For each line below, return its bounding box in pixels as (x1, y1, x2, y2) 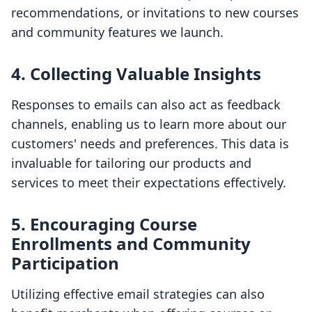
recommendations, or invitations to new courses (11, 4, 299, 22)
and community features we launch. (11, 24, 224, 41)
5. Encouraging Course (11, 212, 197, 236)
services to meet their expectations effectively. (11, 174, 286, 192)
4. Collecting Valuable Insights (11, 62, 261, 86)
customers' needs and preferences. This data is (11, 135, 289, 153)
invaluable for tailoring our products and (11, 155, 251, 172)
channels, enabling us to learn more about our (11, 116, 286, 133)
